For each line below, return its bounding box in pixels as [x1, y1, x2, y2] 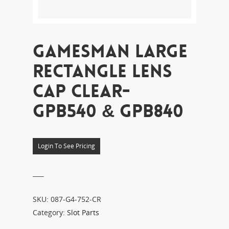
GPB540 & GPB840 [33, 100, 184, 123]
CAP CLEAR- [33, 80, 130, 103]
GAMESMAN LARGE [33, 40, 188, 63]
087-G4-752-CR [51, 194, 101, 204]
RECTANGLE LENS [33, 60, 172, 83]
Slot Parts [67, 208, 99, 218]
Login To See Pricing [38, 142, 95, 150]
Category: [33, 208, 67, 218]
